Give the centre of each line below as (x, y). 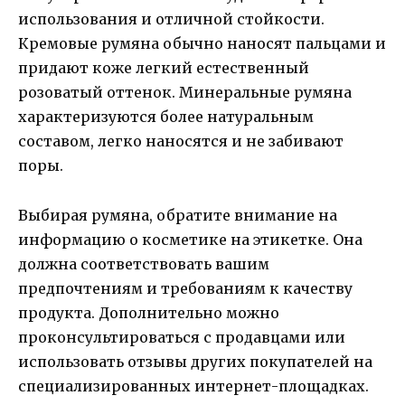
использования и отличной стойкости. (171, 19)
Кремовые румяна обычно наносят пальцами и (202, 44)
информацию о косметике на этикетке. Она (190, 239)
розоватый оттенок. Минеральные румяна (185, 93)
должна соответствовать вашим (144, 264)
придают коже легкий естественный (164, 68)
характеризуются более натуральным (166, 117)
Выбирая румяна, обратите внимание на (178, 215)
